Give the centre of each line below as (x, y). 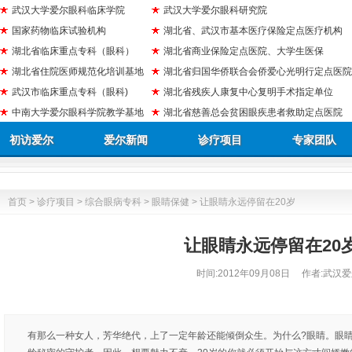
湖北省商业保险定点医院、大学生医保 (244, 51)
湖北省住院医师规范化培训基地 (78, 71)
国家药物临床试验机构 (59, 31)
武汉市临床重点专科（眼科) (70, 92)
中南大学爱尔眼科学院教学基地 (78, 112)
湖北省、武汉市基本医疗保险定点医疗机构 (253, 31)
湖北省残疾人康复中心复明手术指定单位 (248, 92)
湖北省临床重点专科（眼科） (73, 51)
